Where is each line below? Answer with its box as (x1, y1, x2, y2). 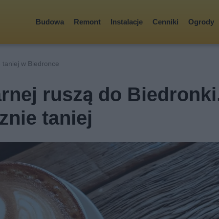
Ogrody (188, 17, 214, 26)
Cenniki (153, 17, 178, 26)
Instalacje (110, 17, 143, 26)
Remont (74, 17, 101, 26)
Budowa (36, 17, 64, 26)
